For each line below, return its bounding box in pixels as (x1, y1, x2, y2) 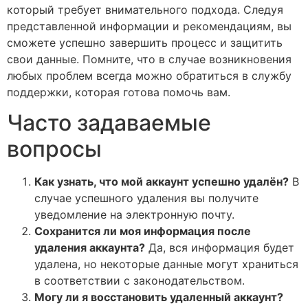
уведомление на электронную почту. (34, 208, 234, 222)
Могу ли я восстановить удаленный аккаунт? (34, 290, 283, 305)
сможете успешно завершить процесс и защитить (7, 35, 283, 49)
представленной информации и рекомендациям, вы (7, 19, 291, 33)
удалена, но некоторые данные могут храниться (34, 257, 298, 272)
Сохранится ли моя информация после (34, 224, 251, 239)
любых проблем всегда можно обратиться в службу (7, 68, 291, 82)
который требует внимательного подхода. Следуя (7, 2, 283, 16)
